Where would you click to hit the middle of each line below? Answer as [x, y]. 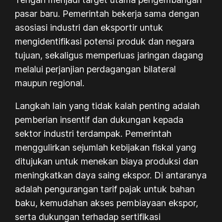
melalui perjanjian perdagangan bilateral [96, 69]
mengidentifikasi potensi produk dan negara [105, 41]
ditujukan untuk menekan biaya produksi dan [107, 161]
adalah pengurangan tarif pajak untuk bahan [105, 189]
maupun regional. [50, 83]
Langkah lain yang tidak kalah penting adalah [108, 106]
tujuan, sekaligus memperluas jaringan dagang [109, 55]
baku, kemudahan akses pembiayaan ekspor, [107, 203]
